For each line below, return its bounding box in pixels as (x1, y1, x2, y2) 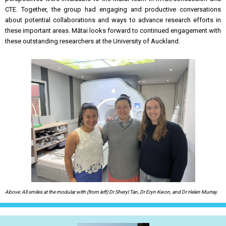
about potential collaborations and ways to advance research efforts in (5, 16, 221, 24)
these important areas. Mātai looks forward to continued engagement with (5, 27, 221, 34)
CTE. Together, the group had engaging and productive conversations (5, 6, 221, 13)
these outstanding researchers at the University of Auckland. (5, 37, 183, 45)
